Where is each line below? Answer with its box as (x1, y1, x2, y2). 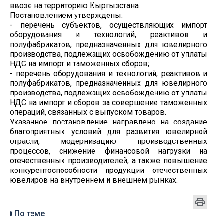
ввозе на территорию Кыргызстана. (10, 1, 140, 11)
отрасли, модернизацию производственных (10, 137, 207, 146)
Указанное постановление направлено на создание (10, 117, 207, 127)
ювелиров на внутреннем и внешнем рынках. (10, 175, 178, 185)
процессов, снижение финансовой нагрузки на (10, 146, 207, 156)
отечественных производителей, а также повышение (10, 156, 207, 166)
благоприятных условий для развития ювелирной (10, 127, 207, 137)
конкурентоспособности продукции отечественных (10, 166, 207, 175)
